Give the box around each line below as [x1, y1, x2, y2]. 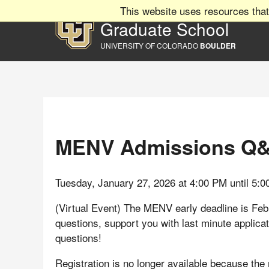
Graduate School [100, 17, 229, 41]
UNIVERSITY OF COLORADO [100, 40, 200, 50]
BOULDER [200, 40, 236, 51]
